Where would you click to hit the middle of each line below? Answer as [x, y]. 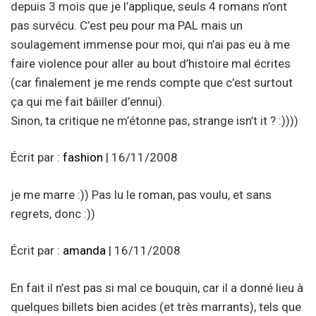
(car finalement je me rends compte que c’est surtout [152, 82]
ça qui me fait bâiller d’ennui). [88, 101]
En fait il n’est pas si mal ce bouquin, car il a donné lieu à [157, 287]
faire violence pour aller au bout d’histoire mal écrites [151, 63]
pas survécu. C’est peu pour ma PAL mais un [127, 25]
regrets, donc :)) [53, 213]
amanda [84, 251]
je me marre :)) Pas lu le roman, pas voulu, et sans [141, 194]
